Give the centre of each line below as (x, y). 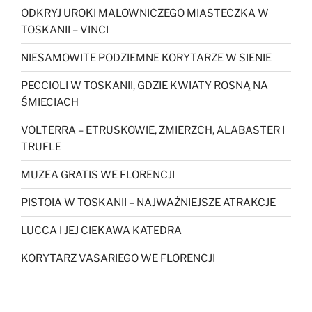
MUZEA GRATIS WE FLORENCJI (98, 174)
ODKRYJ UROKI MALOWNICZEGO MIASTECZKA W (145, 13)
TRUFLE (41, 147)
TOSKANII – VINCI (65, 30)
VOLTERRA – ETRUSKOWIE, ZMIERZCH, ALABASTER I (153, 130)
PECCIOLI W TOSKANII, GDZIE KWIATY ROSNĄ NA (145, 85)
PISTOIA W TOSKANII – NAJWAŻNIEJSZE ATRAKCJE (148, 202)
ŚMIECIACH (50, 102)
